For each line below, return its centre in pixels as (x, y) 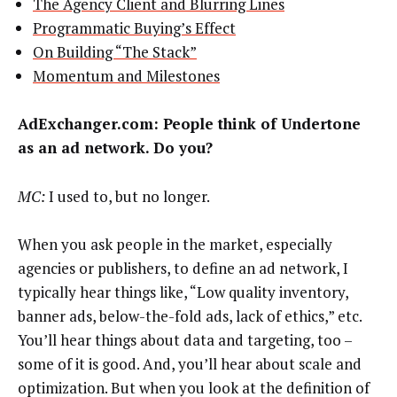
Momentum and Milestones (126, 75)
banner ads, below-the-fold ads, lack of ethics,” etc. (191, 316)
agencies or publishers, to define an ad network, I (183, 269)
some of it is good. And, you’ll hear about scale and (190, 364)
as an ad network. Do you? (115, 148)
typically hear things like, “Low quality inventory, (183, 292)
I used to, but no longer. (128, 196)
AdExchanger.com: (88, 124)
